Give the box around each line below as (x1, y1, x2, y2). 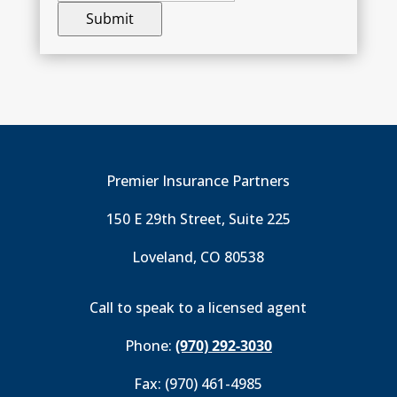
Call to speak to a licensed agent (90, 298, 307, 317)
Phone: (124, 336, 175, 355)
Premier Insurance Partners (106, 171, 291, 191)
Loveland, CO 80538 (132, 247, 265, 267)
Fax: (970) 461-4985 (134, 374, 263, 393)
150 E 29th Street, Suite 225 (105, 209, 291, 229)
